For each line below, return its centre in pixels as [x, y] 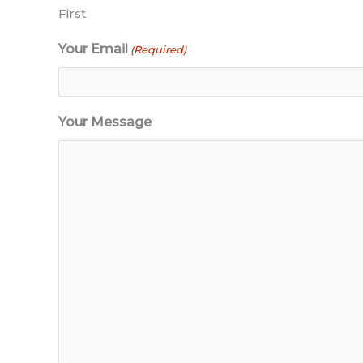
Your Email [93, 49]
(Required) [159, 49]
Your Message [105, 122]
